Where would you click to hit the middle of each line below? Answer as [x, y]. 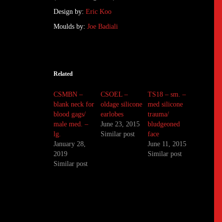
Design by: [70, 12]
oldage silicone [122, 105]
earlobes [112, 114]
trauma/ [159, 114]
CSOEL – [114, 95]
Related [63, 74]
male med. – [71, 124]
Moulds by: [69, 27]
